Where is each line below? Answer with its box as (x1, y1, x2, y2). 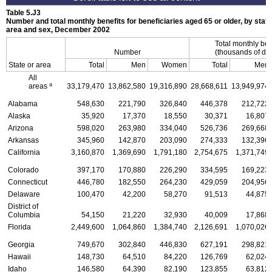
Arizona (8, 123, 33, 132)
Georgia (8, 240, 35, 249)
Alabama (8, 99, 38, 108)
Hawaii (8, 252, 31, 261)
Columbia (8, 210, 40, 219)
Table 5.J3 (6, 8, 41, 17)
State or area (8, 60, 51, 69)
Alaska (8, 111, 30, 120)
